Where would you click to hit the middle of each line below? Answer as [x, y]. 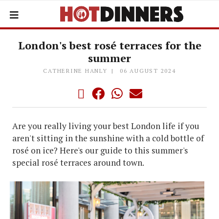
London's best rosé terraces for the [109, 45]
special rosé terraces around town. [78, 163]
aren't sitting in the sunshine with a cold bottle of [108, 138]
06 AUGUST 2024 [148, 71]
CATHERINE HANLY [75, 71]
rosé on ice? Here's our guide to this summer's [100, 150]
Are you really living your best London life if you [106, 126]
